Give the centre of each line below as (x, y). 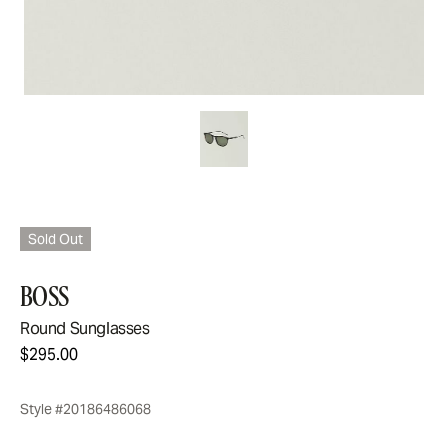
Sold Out (55, 239)
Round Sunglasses (85, 328)
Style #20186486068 (85, 409)
